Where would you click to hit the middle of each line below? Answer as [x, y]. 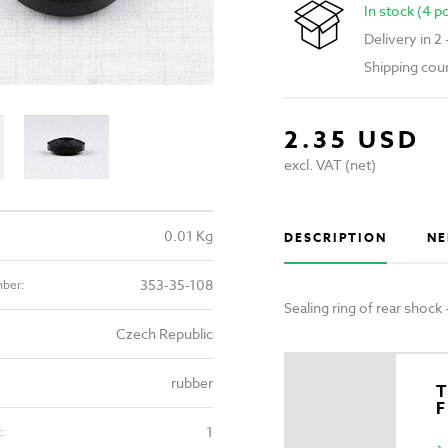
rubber [192, 382]
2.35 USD [351, 141]
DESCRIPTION [335, 238]
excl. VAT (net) [329, 165]
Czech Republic [164, 333]
